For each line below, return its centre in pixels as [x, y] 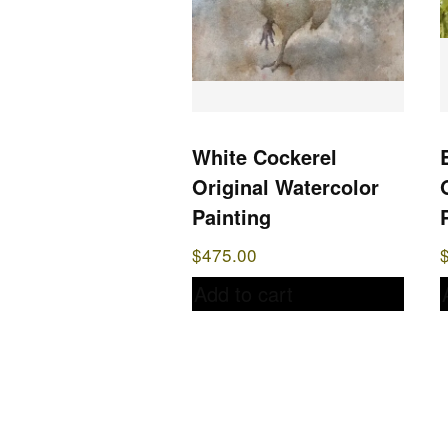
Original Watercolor [285, 187]
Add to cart [243, 294]
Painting [231, 217]
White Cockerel [264, 157]
